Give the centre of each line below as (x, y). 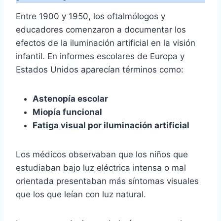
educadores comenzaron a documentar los (101, 29)
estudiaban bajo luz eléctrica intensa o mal (101, 167)
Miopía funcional (67, 112)
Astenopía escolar (70, 98)
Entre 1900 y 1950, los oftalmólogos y (91, 16)
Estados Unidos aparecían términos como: (100, 69)
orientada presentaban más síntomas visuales (107, 181)
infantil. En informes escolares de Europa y (100, 56)
